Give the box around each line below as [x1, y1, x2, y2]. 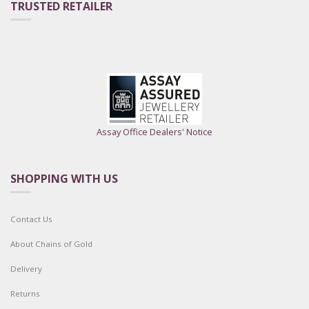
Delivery [10, 263, 42, 274]
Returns [10, 288, 40, 299]
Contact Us [10, 213, 52, 224]
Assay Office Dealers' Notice [97, 125, 212, 138]
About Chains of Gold [10, 238, 92, 249]
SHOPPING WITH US [10, 170, 118, 186]
